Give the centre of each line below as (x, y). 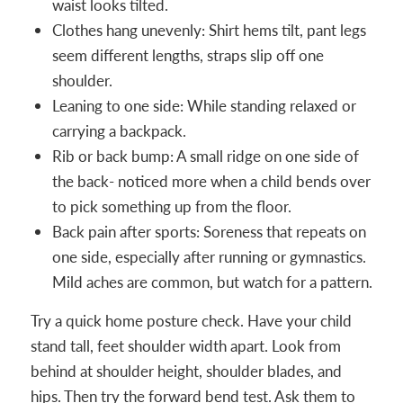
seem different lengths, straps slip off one (188, 55)
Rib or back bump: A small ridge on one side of (205, 156)
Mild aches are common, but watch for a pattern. (212, 282)
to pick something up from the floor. (171, 206)
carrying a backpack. (119, 131)
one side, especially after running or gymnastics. (209, 257)
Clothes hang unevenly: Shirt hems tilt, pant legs (209, 30)
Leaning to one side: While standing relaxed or (204, 106)
